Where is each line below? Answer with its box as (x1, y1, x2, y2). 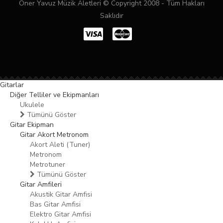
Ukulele (20, 100, 44, 110)
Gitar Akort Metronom (20, 130, 89, 139)
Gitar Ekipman (10, 120, 54, 129)
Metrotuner (30, 160, 65, 169)
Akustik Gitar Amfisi (30, 190, 92, 199)
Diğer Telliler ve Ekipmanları (10, 90, 99, 100)
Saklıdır (100, 11, 123, 20)
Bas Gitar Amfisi (30, 200, 81, 209)
